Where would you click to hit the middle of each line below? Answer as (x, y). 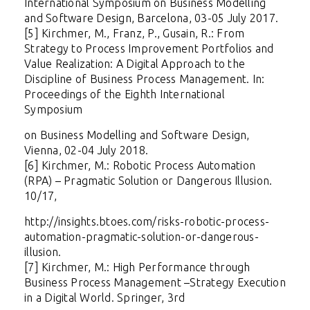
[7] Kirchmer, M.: (67, 267)
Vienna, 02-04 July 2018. (86, 150)
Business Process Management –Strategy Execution (155, 282)
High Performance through (181, 267)
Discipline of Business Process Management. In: (145, 79)
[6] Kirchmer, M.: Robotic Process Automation (140, 165)
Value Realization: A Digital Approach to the (135, 63)
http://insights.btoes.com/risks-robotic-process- (147, 221)
